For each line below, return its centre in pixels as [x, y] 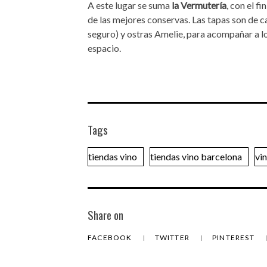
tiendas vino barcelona [196, 156]
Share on [105, 215]
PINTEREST [235, 237]
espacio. [104, 48]
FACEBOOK [111, 237]
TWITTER [173, 237]
